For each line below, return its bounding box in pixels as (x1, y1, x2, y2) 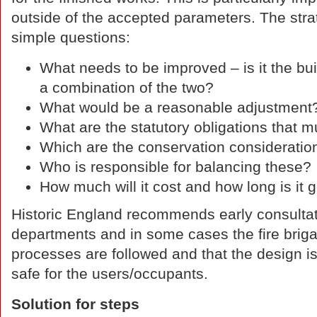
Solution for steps (11, 296, 139, 313)
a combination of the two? (40, 79, 214, 96)
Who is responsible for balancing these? (40, 158, 311, 175)
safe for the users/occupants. (11, 265, 208, 282)
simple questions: (11, 29, 130, 46)
